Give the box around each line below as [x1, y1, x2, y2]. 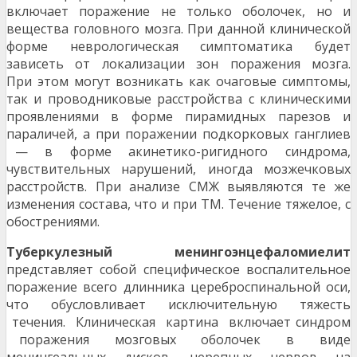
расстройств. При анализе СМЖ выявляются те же [6, 178, 351, 196]
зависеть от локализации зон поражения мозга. [6, 55, 351, 73]
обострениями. [6, 213, 100, 231]
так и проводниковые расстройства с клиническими [6, 90, 351, 108]
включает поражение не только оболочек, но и [6, 2, 351, 21]
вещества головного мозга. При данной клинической [6, 20, 351, 38]
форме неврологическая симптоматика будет [6, 37, 351, 56]
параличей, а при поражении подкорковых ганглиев [6, 125, 351, 143]
